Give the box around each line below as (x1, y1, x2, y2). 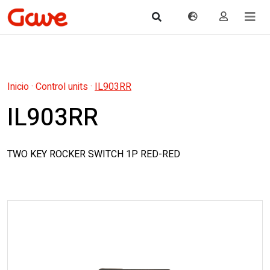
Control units (36, 80, 88, 94)
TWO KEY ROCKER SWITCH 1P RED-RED (7, 147, 180, 162)
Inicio (7, 80, 29, 94)
